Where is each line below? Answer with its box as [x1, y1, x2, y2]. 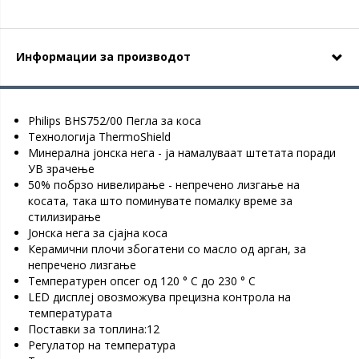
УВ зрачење [28, 161, 95, 176]
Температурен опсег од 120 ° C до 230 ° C [28, 273, 256, 288]
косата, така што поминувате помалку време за [28, 193, 292, 208]
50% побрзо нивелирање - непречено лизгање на [28, 177, 300, 192]
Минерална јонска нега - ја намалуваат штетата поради [28, 145, 336, 160]
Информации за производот [16, 49, 191, 64]
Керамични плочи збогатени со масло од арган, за [28, 241, 306, 256]
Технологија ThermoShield [28, 129, 171, 144]
